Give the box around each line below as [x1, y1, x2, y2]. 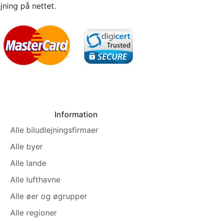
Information [54, 109, 98, 119]
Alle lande [10, 158, 47, 168]
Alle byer [10, 141, 43, 151]
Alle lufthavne [10, 174, 61, 184]
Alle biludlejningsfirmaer [10, 125, 99, 135]
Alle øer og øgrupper [10, 191, 88, 201]
